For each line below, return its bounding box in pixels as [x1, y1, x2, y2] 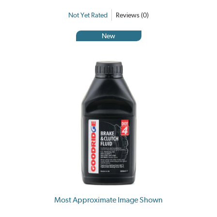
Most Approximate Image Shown [54, 195, 163, 204]
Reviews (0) [116, 11, 149, 19]
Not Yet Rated [68, 11, 108, 19]
